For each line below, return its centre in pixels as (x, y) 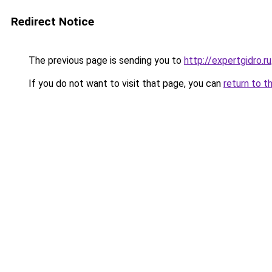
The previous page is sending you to (105, 60)
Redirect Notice (53, 22)
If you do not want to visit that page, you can (125, 83)
